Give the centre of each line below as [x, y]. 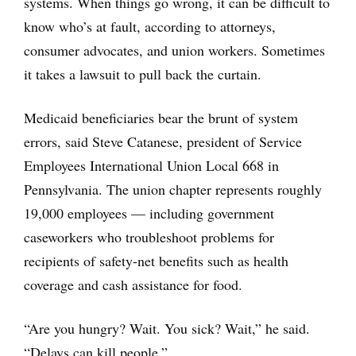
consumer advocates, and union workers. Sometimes [174, 50]
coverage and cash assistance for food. [133, 284]
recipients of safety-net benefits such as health [156, 261]
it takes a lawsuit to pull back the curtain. [143, 74]
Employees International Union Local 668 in [151, 165]
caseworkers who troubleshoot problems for [149, 237]
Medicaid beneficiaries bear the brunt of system [161, 118]
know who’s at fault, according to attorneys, [150, 26]
